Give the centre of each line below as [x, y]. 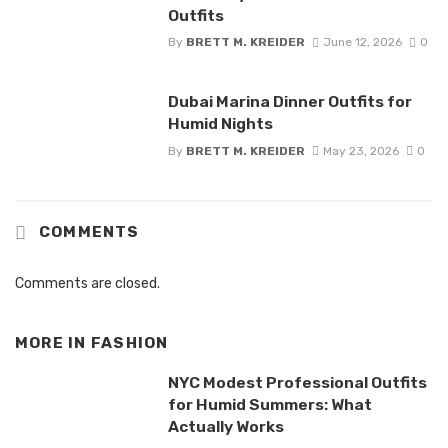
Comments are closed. [87, 284]
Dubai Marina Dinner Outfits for [289, 102]
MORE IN [53, 343]
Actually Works [225, 426]
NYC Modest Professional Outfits [297, 382]
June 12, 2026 [362, 42]
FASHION [129, 343]
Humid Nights [220, 124]
